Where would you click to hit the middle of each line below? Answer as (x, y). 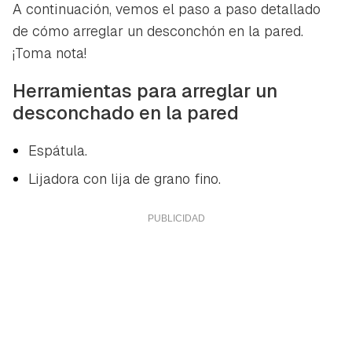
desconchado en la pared (126, 112)
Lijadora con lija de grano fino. (125, 178)
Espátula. (58, 150)
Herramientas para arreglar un (145, 90)
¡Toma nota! (49, 53)
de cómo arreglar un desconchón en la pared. (158, 31)
